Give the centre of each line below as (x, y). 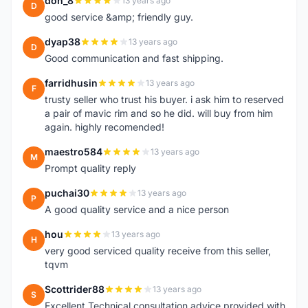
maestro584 (74, 152)
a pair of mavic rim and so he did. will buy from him (159, 113)
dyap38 (63, 42)
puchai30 (67, 193)
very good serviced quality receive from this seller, (158, 251)
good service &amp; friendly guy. (119, 17)
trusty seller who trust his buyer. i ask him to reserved (164, 99)
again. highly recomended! (104, 127)
